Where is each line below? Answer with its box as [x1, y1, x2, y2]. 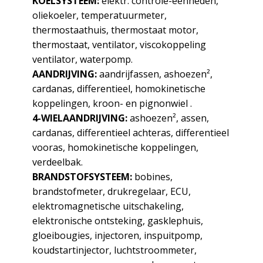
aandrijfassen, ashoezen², [96, 68, 213, 80]
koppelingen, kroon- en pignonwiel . [32, 97, 192, 110]
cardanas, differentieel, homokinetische [32, 82, 205, 95]
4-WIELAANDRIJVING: [32, 112, 127, 124]
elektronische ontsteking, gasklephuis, [32, 214, 203, 227]
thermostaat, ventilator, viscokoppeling [32, 38, 206, 51]
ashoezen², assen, [127, 112, 209, 124]
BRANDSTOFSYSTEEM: [32, 170, 132, 183]
